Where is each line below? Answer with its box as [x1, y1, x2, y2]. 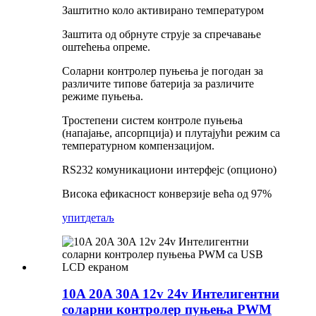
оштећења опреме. [62, 40, 150, 53]
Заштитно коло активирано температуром [62, 4, 264, 16]
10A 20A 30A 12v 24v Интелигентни [62, 286, 279, 302]
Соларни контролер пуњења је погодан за [62, 64, 263, 77]
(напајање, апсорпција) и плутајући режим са [62, 126, 280, 139]
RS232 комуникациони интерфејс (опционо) [62, 163, 276, 176]
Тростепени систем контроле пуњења [62, 114, 243, 126]
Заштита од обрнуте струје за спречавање [62, 28, 261, 40]
